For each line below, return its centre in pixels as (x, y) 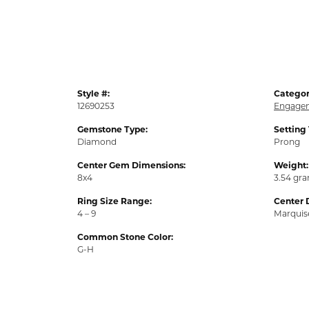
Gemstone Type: (112, 129)
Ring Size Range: (114, 201)
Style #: (93, 93)
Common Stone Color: (125, 237)
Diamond (97, 142)
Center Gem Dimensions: (131, 165)
